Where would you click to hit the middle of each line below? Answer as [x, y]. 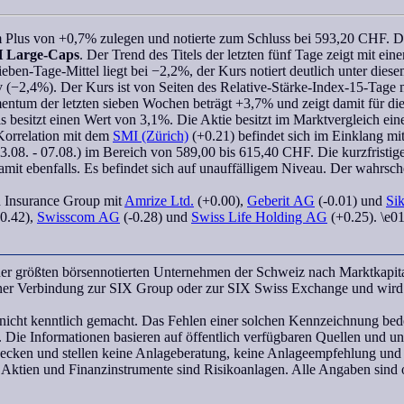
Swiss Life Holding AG [259, 217]
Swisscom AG [78, 217]
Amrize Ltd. [159, 201]
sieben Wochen [146, 103]
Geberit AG [281, 201]
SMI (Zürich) [151, 136]
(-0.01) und [350, 201]
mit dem [86, 136]
